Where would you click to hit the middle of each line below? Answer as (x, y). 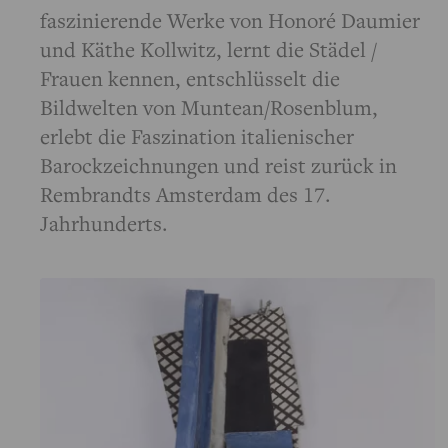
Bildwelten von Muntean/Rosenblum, (209, 107)
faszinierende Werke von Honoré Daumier (230, 20)
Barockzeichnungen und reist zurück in (218, 165)
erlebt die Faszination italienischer (197, 136)
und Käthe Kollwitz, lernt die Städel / (208, 49)
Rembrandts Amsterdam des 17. (185, 194)
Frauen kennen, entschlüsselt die (190, 78)
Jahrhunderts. (104, 223)
